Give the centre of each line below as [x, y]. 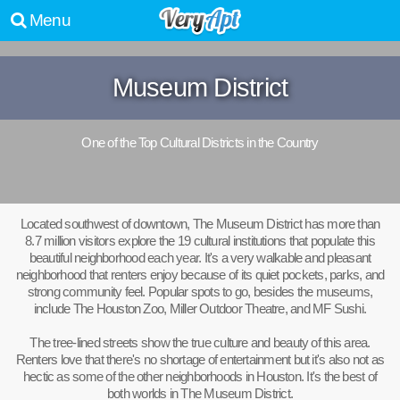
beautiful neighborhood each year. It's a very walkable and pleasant [200, 257]
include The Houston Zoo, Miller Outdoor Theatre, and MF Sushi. [200, 308]
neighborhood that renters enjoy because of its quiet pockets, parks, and [200, 274]
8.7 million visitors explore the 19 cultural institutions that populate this [200, 240]
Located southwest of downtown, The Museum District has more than [200, 223]
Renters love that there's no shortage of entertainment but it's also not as [200, 359]
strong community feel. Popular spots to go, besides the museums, [200, 291]
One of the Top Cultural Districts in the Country [200, 143]
